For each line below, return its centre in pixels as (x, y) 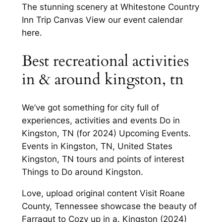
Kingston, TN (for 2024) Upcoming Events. (106, 134)
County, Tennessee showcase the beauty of (109, 206)
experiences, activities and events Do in (101, 121)
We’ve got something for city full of (90, 108)
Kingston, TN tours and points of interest (103, 159)
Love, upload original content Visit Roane (103, 194)
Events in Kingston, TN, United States (97, 146)
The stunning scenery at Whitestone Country (110, 7)
